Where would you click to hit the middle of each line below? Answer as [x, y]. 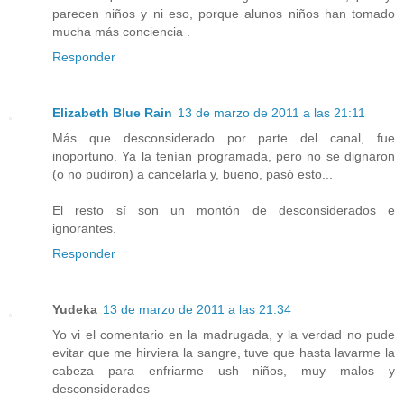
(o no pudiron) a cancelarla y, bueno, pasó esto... [193, 174]
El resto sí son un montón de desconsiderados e [224, 211]
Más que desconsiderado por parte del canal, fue [224, 138]
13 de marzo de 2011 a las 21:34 [197, 310]
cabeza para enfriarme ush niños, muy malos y [224, 371]
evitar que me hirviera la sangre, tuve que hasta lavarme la [224, 353]
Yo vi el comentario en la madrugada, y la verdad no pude [224, 335]
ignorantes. [84, 229]
